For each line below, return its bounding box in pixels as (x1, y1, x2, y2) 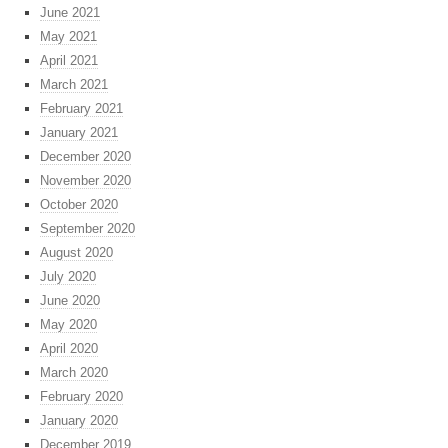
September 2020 (40, 221, 135, 237)
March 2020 (40, 365, 108, 381)
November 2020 (40, 173, 131, 189)
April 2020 (40, 341, 98, 357)
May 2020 (40, 317, 97, 333)
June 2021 (40, 5, 100, 21)
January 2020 (40, 413, 118, 429)
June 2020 (40, 293, 100, 309)
